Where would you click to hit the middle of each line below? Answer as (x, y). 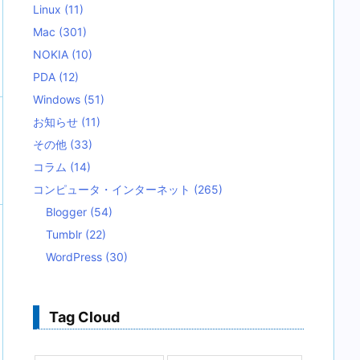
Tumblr (65, 234)
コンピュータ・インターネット (113, 189)
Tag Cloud (84, 317)
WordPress (76, 257)
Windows (58, 99)
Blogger (68, 212)
